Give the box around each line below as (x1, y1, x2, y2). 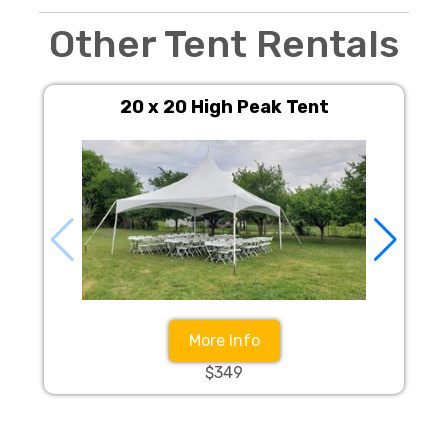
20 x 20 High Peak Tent (119, 96, 329, 118)
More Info (188, 331, 260, 350)
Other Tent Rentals (49, 21, 399, 67)
